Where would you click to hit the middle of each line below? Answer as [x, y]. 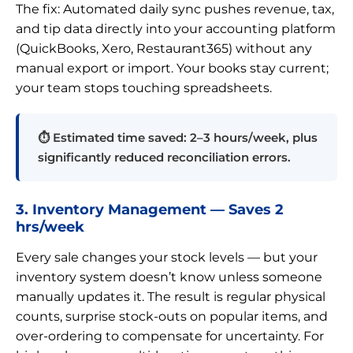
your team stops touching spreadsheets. [144, 87]
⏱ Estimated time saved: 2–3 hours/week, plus [178, 137]
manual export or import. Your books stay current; [172, 68]
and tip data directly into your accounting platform [176, 28]
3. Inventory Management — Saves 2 [150, 209]
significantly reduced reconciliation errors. [164, 157]
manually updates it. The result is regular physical [171, 296]
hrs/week [50, 226]
